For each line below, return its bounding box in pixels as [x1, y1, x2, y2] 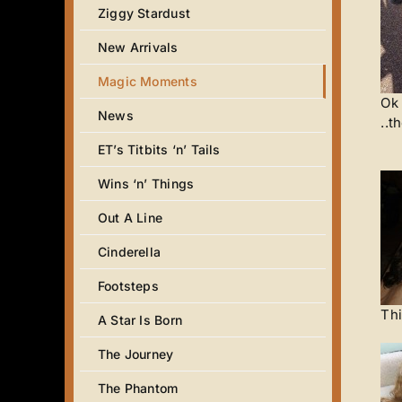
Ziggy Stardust [98, 5, 190, 21]
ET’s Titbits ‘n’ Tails [98, 142, 221, 157]
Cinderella [98, 244, 162, 259]
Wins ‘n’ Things [98, 176, 195, 191]
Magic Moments [98, 74, 197, 89]
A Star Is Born [98, 312, 182, 328]
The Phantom [98, 380, 179, 396]
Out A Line [98, 210, 163, 225]
